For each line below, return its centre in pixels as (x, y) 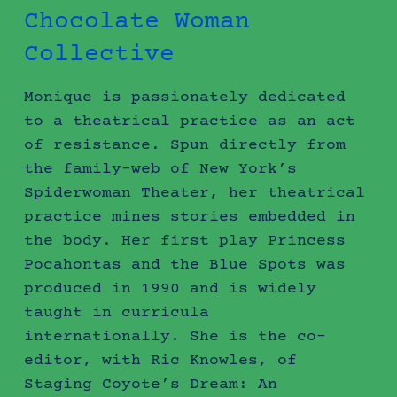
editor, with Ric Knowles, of (160, 360)
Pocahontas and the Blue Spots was (184, 265)
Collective (99, 54)
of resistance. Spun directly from (184, 145)
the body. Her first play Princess (184, 241)
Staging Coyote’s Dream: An (150, 384)
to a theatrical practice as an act (189, 121)
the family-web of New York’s (160, 169)
